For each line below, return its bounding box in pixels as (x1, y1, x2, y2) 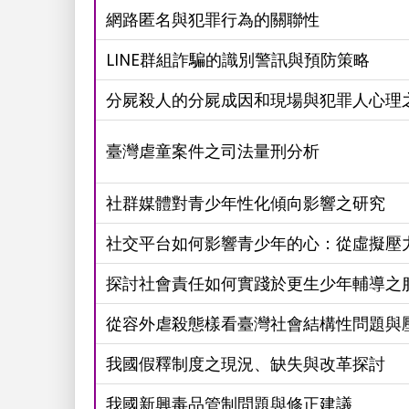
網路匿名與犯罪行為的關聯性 (105, 10, 320, 29)
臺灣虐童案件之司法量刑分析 (105, 142, 320, 161)
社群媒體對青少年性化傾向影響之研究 (105, 194, 385, 213)
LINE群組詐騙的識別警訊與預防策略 (105, 50, 370, 69)
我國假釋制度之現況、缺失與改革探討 (105, 354, 385, 373)
